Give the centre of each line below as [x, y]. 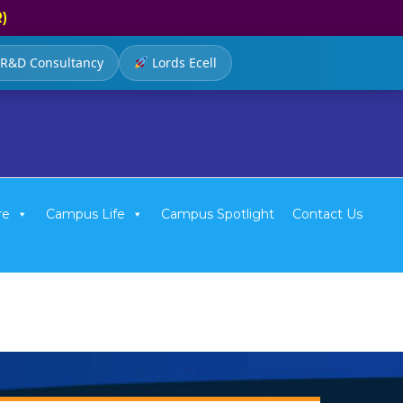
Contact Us [327, 214]
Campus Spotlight [218, 214]
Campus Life [85, 214]
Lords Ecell [183, 63]
